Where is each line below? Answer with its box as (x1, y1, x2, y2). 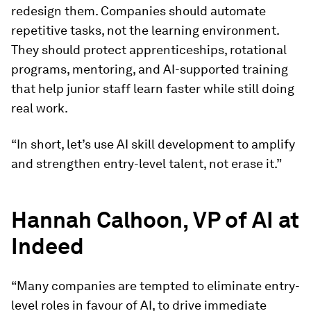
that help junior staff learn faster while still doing (11, 81, 294, 96)
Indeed (11, 233, 84, 260)
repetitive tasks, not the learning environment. (11, 23, 279, 37)
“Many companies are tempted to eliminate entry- (11, 278, 300, 293)
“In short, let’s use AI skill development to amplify (11, 137, 295, 151)
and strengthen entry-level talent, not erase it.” (11, 156, 282, 171)
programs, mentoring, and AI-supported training (11, 62, 288, 76)
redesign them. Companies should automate (11, 3, 266, 18)
